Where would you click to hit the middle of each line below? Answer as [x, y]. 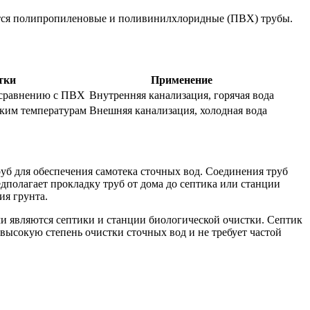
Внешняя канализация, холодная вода [178, 111]
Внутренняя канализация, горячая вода [182, 95]
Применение [182, 80]
